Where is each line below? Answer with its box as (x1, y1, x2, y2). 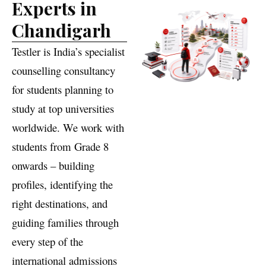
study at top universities (12, 119, 114, 134)
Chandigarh (12, 36, 111, 61)
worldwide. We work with (12, 138, 124, 153)
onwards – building (12, 176, 94, 191)
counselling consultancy (12, 81, 115, 96)
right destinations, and (12, 214, 107, 229)
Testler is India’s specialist (12, 62, 125, 77)
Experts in (12, 14, 97, 39)
